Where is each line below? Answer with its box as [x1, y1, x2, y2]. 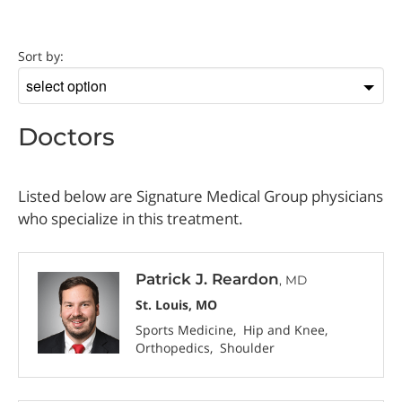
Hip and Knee [243, 321, 326, 339]
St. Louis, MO [135, 295, 218, 313]
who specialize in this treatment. [18, 207, 244, 229]
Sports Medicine [135, 321, 234, 339]
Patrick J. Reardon [135, 270, 280, 289]
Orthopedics [135, 339, 211, 357]
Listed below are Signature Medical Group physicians [18, 185, 384, 206]
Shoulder [220, 339, 275, 357]
